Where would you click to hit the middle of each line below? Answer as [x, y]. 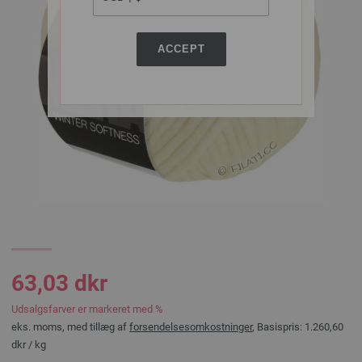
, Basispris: [278, 327]
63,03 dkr [59, 283]
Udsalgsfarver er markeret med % [87, 309]
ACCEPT [181, 49]
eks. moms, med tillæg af [70, 327]
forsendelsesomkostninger [191, 327]
